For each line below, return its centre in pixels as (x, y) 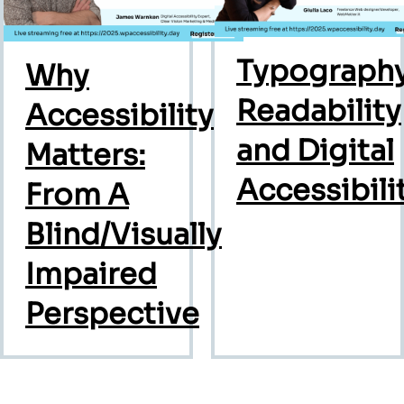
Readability (319, 110)
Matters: (85, 155)
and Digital (315, 150)
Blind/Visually (124, 234)
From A (77, 194)
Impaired (91, 274)
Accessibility (119, 115)
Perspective (112, 313)
